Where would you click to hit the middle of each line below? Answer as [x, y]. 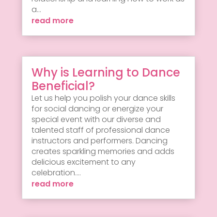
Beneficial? [63, 86]
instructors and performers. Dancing [99, 140]
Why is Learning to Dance [106, 72]
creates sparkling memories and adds [103, 151]
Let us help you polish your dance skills [103, 98]
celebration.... [56, 172]
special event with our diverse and [96, 119]
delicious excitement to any [83, 162]
